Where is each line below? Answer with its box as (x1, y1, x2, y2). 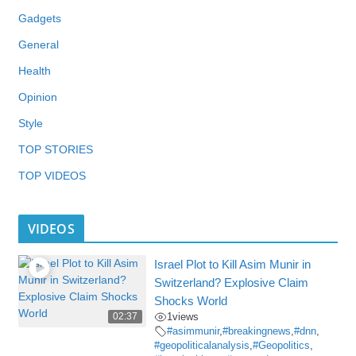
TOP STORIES (17, 143, 93, 157)
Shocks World (154, 294, 228, 308)
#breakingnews (222, 326, 292, 338)
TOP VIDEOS (17, 169, 86, 183)
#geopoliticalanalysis (154, 340, 250, 352)
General (17, 38, 59, 52)
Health (17, 64, 51, 78)
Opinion (17, 91, 57, 104)
